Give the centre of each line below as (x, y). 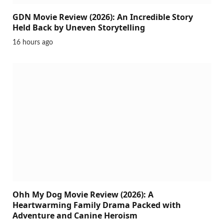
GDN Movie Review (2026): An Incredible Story (103, 75)
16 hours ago (33, 100)
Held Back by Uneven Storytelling (79, 85)
